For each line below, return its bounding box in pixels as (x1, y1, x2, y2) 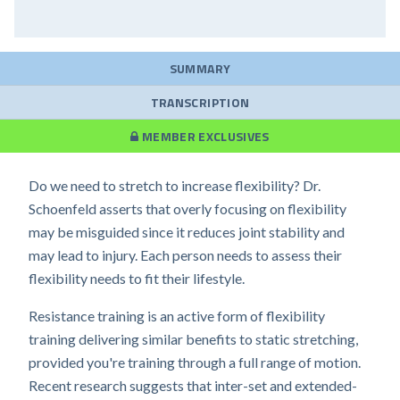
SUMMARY (169, 59, 231, 78)
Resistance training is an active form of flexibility (29, 307, 325, 324)
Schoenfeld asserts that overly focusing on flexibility (29, 200, 346, 217)
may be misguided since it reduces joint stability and (29, 223, 345, 240)
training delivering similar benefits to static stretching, (29, 330, 358, 347)
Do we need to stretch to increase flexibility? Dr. (29, 177, 321, 194)
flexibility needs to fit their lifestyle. (29, 270, 245, 287)
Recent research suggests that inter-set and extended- (29, 377, 357, 394)
